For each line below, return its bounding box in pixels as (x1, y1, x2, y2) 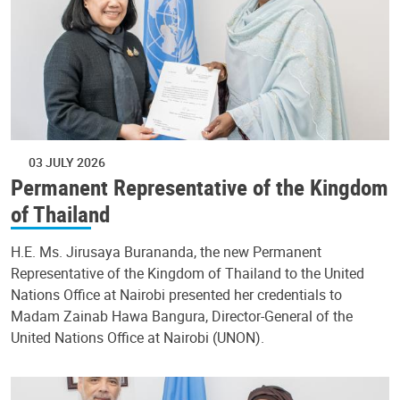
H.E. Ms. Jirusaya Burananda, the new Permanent (11, 242, 321, 262)
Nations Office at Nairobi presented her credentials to (11, 285, 342, 305)
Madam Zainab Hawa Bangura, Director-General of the (11, 306, 353, 327)
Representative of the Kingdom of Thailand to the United (11, 263, 364, 284)
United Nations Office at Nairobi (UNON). (11, 328, 264, 348)
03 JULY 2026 (29, 154, 105, 171)
